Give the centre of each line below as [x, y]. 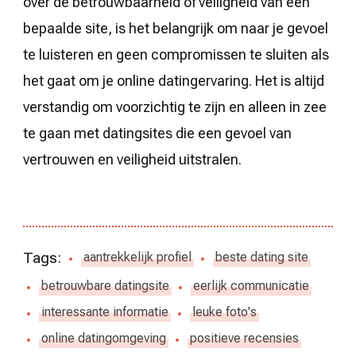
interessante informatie [105, 312]
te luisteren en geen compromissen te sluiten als [176, 54]
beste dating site [261, 257]
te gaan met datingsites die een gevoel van [157, 133]
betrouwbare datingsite [105, 286]
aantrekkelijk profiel [137, 257]
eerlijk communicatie [251, 286]
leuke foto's [224, 312]
